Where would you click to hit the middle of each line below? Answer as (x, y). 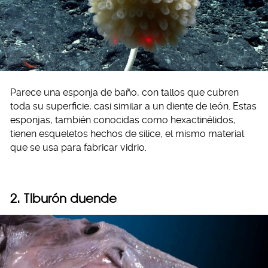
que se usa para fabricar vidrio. (78, 147)
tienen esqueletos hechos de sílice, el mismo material (127, 133)
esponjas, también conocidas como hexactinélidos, (123, 120)
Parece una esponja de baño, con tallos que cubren (124, 92)
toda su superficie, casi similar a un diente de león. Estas (133, 106)
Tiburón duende (70, 198)
